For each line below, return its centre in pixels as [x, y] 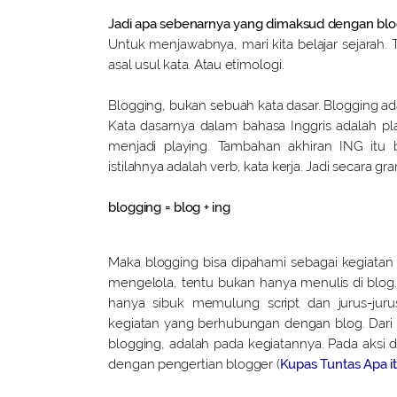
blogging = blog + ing [169, 207]
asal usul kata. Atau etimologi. [196, 64]
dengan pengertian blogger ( [194, 364]
